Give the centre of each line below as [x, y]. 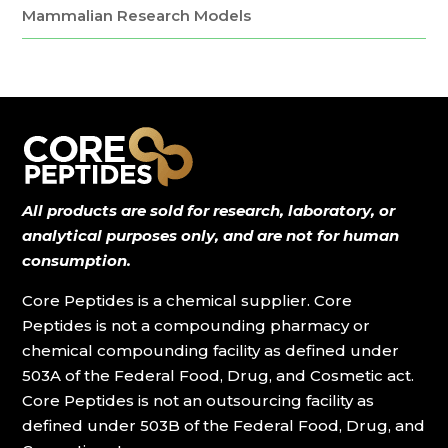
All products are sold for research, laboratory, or [209, 210]
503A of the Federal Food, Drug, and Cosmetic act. [218, 375]
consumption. [77, 260]
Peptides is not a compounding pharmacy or [196, 325]
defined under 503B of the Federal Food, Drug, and [224, 425]
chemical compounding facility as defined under [211, 350]
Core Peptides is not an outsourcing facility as [198, 400]
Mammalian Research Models [137, 15]
